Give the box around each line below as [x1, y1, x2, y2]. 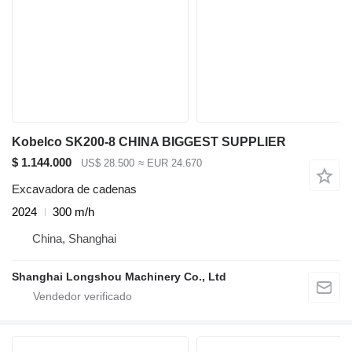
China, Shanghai [32, 232, 116, 246]
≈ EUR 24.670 [137, 156, 202, 169]
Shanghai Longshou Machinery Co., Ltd [12, 270, 226, 284]
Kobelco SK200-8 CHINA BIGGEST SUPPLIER [12, 134, 286, 148]
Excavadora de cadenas [12, 182, 137, 196]
